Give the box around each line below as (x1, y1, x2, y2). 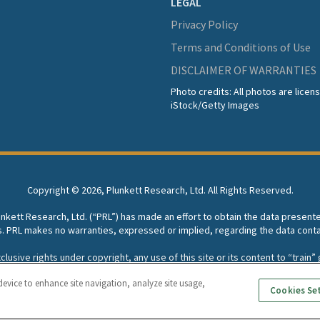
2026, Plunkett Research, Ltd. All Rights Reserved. (81, 184, 294, 197)
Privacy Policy (171, 17, 238, 32)
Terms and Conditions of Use (171, 40, 311, 55)
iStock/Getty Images (171, 99, 259, 112)
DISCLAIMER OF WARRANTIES (171, 63, 316, 78)
